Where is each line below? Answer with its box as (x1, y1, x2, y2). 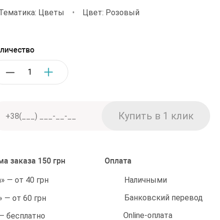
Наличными (124, 175, 167, 185)
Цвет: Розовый (82, 8, 139, 17)
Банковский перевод (124, 192, 203, 202)
